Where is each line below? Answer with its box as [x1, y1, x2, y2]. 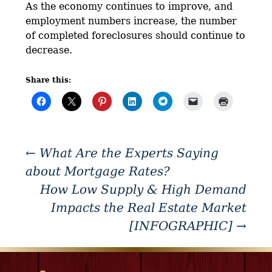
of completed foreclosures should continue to [25, 30, 246, 42]
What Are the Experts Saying [36, 146, 219, 161]
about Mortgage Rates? [25, 164, 171, 179]
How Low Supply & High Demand [39, 182, 246, 197]
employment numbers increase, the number [25, 15, 237, 27]
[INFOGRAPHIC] [129, 219, 236, 234]
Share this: [25, 76, 72, 85]
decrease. [25, 44, 73, 56]
